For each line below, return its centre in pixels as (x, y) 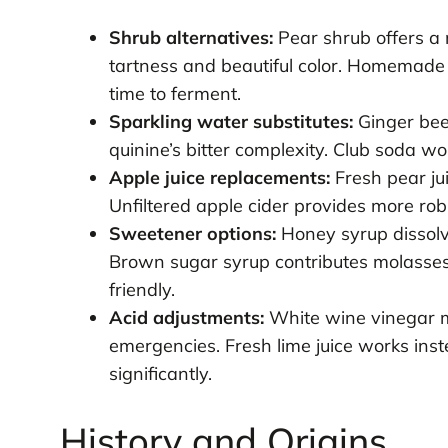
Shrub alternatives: (190, 38)
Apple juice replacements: (219, 178)
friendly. (141, 290)
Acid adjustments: (186, 318)
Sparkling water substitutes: (230, 122)
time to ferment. (174, 94)
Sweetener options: (192, 234)
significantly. (160, 374)
